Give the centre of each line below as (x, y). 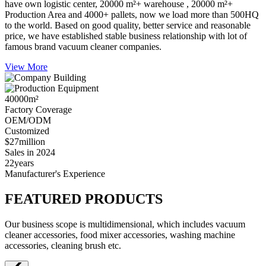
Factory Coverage (38, 110)
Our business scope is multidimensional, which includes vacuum (125, 224)
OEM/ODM (28, 121)
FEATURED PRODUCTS (84, 199)
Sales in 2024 (30, 153)
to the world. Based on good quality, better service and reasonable (128, 26)
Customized (27, 131)
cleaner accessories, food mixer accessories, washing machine (120, 235)
